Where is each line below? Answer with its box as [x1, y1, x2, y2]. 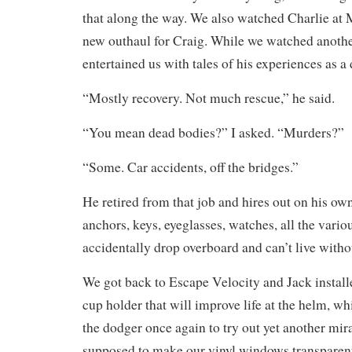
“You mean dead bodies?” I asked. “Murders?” [82, 123, 344, 141]
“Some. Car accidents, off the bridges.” [82, 157, 299, 176]
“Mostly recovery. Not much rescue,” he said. [82, 88, 335, 107]
